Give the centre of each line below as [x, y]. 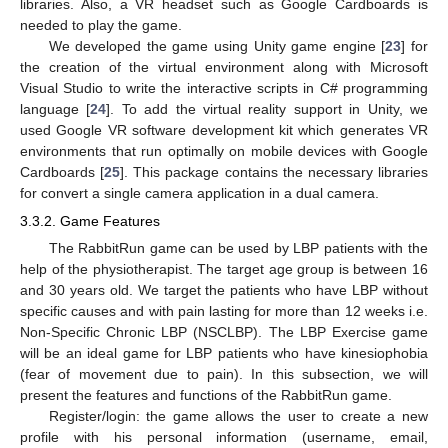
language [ [55, 109]
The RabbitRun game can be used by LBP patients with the [238, 248]
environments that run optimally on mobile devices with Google [224, 151]
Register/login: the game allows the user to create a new [238, 416]
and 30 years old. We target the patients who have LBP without [224, 290]
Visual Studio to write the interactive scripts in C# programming [224, 88]
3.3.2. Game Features [90, 221]
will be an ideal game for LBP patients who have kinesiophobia [224, 353]
